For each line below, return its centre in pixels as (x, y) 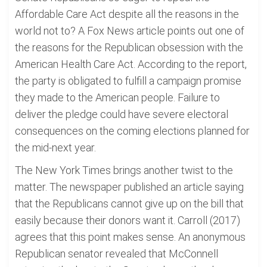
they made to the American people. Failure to (117, 97)
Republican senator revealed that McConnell (117, 254)
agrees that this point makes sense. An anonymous (130, 237)
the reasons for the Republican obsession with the (129, 47)
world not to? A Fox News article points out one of (130, 31)
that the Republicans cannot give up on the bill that (129, 204)
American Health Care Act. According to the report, (131, 64)
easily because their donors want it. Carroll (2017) (128, 220)
